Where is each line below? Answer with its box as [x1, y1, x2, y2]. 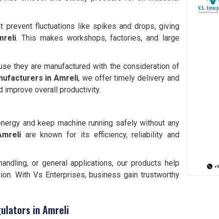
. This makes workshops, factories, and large [16, 33, 179, 43]
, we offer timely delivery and [78, 73, 180, 83]
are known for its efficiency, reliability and [21, 130, 180, 139]
